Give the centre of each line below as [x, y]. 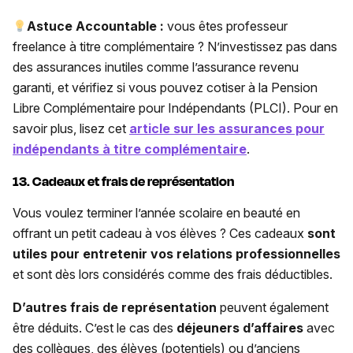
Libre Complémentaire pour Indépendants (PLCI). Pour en [175, 108]
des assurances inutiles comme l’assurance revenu [156, 67]
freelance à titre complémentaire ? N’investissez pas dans [175, 47]
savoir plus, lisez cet [71, 129]
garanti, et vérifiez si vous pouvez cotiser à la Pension [165, 88]
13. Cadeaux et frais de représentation [123, 181]
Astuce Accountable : [96, 26]
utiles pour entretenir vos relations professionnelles [176, 253]
